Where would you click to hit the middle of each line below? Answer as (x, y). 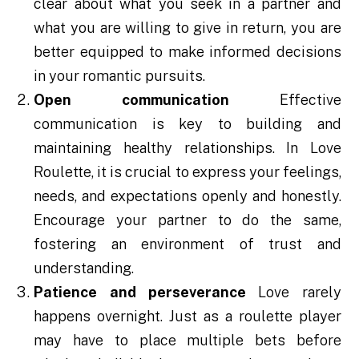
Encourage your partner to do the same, (188, 220)
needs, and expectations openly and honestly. (188, 196)
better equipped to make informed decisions (188, 52)
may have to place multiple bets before (188, 341)
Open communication (131, 100)
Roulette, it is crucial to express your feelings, (188, 172)
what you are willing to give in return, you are (188, 28)
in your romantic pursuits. (120, 76)
